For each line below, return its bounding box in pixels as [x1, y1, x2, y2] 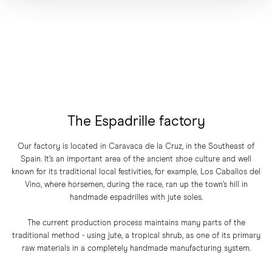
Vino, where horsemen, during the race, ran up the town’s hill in [24, 180, 248, 189]
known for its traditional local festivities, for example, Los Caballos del [12, 168, 260, 176]
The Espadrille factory [67, 114, 205, 129]
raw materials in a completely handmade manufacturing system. [21, 244, 251, 253]
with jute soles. [148, 193, 203, 202]
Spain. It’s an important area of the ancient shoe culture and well [21, 155, 251, 163]
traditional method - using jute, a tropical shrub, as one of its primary [12, 231, 260, 240]
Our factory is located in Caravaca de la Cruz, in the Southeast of [18, 142, 254, 151]
